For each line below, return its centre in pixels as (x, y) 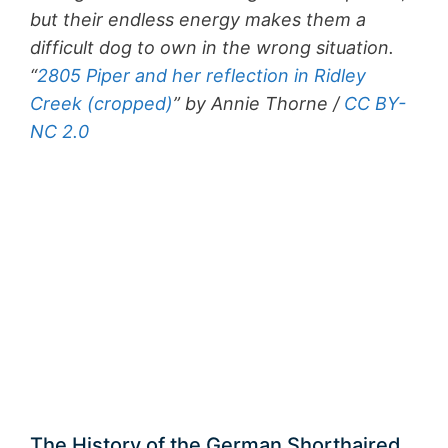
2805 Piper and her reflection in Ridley (201, 75)
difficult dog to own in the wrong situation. (212, 47)
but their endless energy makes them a (198, 19)
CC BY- (375, 103)
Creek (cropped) (101, 103)
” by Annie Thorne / (258, 103)
